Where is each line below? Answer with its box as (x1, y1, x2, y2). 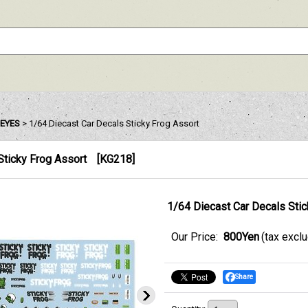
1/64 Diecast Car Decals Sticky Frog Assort (29, 118, 200, 129)
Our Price (170, 230, 216, 243)
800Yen (223, 230, 259, 243)
